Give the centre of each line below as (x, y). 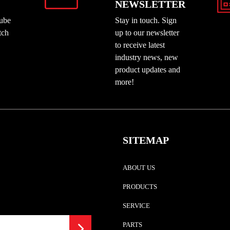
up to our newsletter (147, 33)
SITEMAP (146, 140)
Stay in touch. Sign (146, 20)
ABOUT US (139, 168)
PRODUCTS (140, 187)
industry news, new (147, 57)
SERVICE (136, 206)
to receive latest (140, 45)
